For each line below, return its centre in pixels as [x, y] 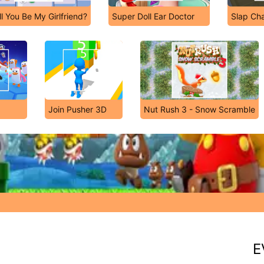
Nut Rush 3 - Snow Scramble [200, 109]
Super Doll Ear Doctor [153, 16]
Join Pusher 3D [77, 109]
